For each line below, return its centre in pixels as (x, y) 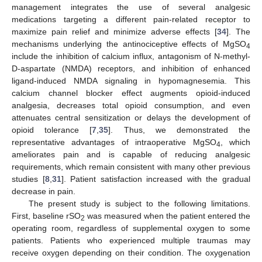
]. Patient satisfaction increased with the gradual (156, 179)
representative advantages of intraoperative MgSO (114, 142)
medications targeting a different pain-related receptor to (131, 19)
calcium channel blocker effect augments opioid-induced (131, 93)
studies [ (28, 179)
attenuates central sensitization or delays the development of (131, 117)
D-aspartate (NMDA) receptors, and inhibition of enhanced (131, 68)
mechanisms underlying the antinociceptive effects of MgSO (129, 44)
